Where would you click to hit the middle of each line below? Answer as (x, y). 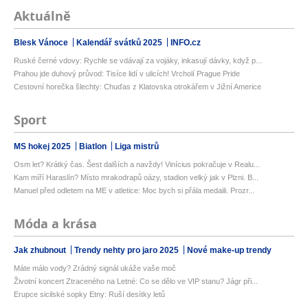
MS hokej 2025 (43, 147)
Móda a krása (55, 224)
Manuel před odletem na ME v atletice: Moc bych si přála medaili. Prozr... (134, 191)
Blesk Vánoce (42, 43)
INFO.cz (186, 43)
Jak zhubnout (41, 251)
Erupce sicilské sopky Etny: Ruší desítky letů (89, 295)
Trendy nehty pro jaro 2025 (128, 251)
